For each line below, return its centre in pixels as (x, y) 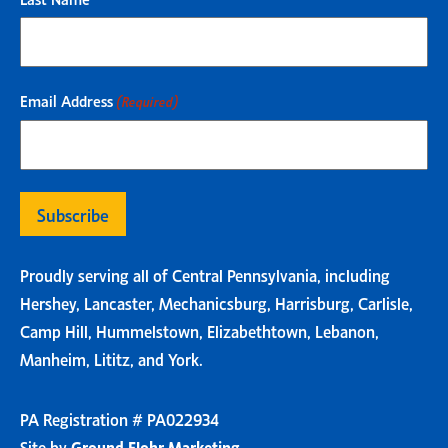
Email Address (66, 99)
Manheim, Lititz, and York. (111, 357)
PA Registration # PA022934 (119, 417)
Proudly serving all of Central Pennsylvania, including (205, 273)
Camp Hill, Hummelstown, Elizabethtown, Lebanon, (199, 329)
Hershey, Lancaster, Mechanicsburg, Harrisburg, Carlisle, (216, 301)
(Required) (147, 100)
